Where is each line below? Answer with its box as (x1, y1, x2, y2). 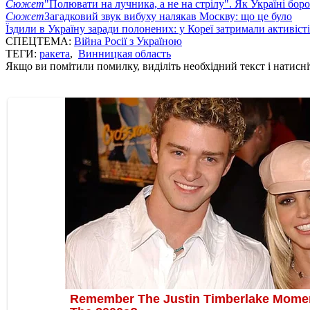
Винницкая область (78, 47, 171, 60)
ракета (39, 47, 70, 60)
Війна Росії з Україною (74, 35, 182, 47)
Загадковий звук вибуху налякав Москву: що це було (44, 10, 292, 22)
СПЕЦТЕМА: (6, 35, 74, 47)
